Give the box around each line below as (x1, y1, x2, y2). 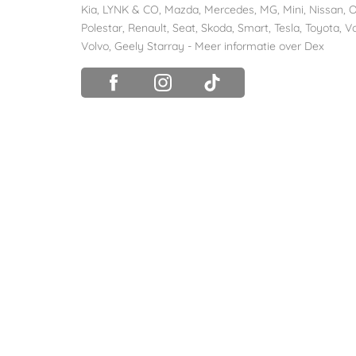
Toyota (305, 21, 339, 35)
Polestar (81, 21, 122, 35)
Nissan (309, 2, 343, 17)
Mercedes (204, 2, 254, 17)
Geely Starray (114, 39, 184, 53)
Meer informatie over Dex (195, 39, 324, 53)
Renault (128, 21, 167, 35)
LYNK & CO (103, 2, 159, 17)
